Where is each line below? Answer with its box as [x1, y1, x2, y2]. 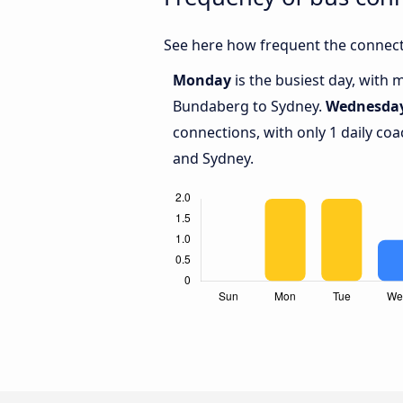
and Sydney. [173, 148, 254, 169]
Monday [173, 70, 235, 91]
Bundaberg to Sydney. [173, 96, 326, 117]
